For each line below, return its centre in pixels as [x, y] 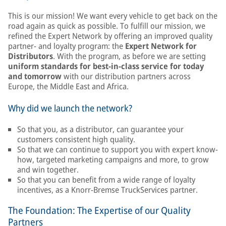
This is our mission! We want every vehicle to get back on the [113, 16]
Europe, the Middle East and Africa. [68, 86]
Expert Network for [161, 46]
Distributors [31, 56]
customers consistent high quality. [76, 139]
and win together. [48, 169]
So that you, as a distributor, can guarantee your [100, 129]
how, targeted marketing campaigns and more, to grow [113, 159]
